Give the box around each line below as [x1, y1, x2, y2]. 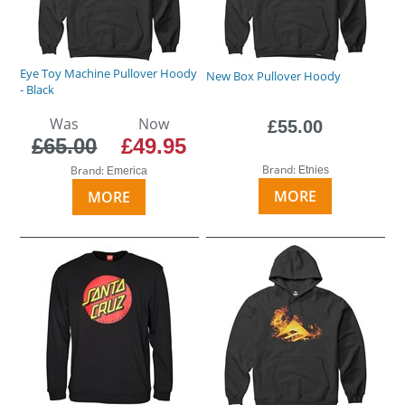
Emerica [107, 164, 148, 177]
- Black [20, 80, 55, 98]
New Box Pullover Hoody [206, 67, 342, 84]
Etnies [297, 163, 329, 176]
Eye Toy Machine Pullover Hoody [20, 64, 198, 81]
